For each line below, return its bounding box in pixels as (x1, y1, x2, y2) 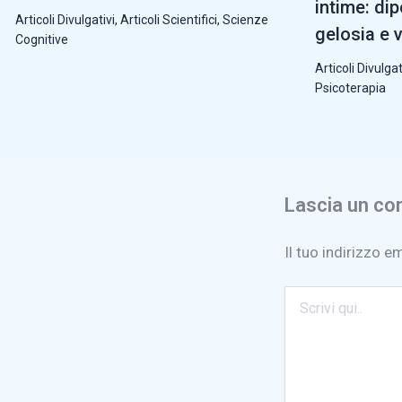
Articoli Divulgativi (15, 12, 115, 27)
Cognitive (15, 31, 68, 47)
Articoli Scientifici (120, 12, 217, 27)
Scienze (223, 12, 268, 27)
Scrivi (284, 287, 318, 301)
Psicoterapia (314, 80, 386, 95)
